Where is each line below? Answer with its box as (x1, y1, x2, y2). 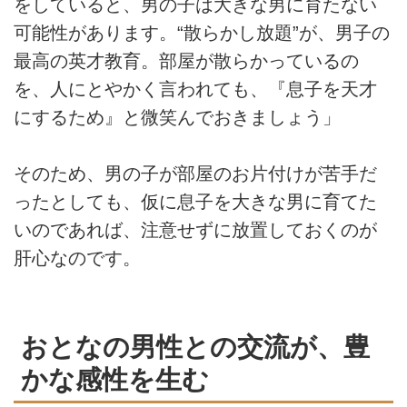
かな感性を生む (21, 364, 209, 395)
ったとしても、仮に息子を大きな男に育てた (14, 192, 377, 213)
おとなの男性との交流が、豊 (21, 332, 370, 362)
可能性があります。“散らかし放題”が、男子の (14, 23, 390, 44)
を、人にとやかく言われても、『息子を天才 (14, 79, 377, 100)
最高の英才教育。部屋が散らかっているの (14, 51, 359, 72)
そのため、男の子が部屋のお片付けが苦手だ (14, 164, 377, 184)
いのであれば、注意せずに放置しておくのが (14, 220, 377, 241)
